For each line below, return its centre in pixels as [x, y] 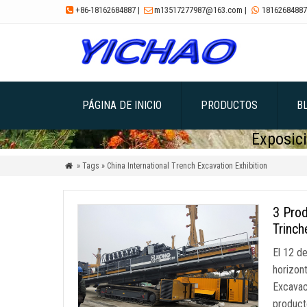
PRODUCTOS [229, 105]
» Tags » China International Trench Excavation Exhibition [172, 166]
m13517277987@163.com [199, 10]
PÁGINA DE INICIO [122, 105]
